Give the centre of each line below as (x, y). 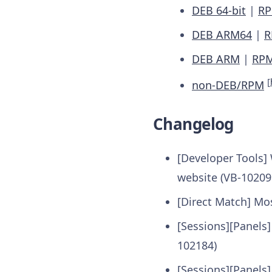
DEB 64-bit (219, 11)
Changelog (193, 124)
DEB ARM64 (222, 35)
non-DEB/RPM (228, 85)
